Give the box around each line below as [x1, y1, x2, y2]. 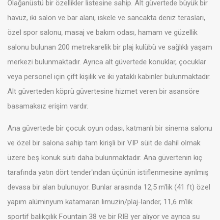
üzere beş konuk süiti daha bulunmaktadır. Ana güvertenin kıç [7, 153, 202, 163]
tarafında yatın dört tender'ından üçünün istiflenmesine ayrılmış [7, 168, 209, 177]
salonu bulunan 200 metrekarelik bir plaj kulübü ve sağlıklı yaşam [7, 43, 212, 52]
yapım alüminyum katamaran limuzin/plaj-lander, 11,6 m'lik [7, 197, 192, 207]
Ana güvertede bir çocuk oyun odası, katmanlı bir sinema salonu [7, 124, 212, 133]
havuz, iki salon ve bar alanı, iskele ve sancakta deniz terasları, [7, 13, 205, 23]
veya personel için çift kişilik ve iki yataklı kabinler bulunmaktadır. [7, 72, 211, 82]
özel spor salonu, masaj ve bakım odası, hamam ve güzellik [7, 28, 197, 37]
